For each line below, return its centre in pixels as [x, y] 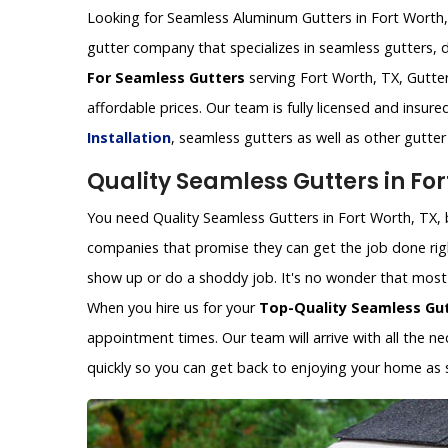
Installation [129, 138]
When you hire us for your [173, 308]
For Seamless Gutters [166, 78]
